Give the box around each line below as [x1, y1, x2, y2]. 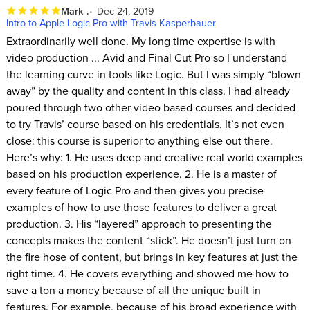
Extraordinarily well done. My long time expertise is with [6, 33, 275, 48]
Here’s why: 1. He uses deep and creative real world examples [6, 149, 302, 165]
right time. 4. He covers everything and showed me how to [6, 265, 289, 281]
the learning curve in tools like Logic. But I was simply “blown [6, 66, 301, 82]
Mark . [60, 3, 89, 18]
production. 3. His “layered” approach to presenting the [6, 215, 272, 231]
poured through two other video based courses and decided [6, 99, 295, 115]
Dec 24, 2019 [97, 3, 155, 18]
